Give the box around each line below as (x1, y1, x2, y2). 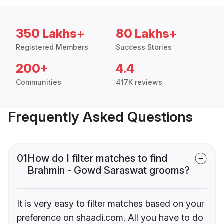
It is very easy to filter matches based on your (17, 198, 204, 209)
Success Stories (116, 43, 172, 52)
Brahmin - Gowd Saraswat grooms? (27, 164, 190, 177)
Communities (16, 78, 61, 87)
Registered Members (16, 43, 88, 52)
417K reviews (116, 78, 162, 87)
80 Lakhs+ (116, 26, 177, 41)
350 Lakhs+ (16, 26, 85, 41)
